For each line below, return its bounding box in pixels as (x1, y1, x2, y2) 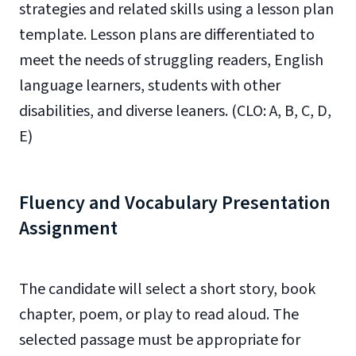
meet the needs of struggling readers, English (19, 49, 323, 72)
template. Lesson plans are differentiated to (19, 24, 315, 46)
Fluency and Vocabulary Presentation (19, 189, 331, 217)
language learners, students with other (19, 75, 281, 97)
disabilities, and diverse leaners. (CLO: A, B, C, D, (19, 100, 331, 122)
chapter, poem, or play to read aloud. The (19, 304, 299, 326)
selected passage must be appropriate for (19, 329, 300, 351)
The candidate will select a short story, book (19, 278, 315, 300)
